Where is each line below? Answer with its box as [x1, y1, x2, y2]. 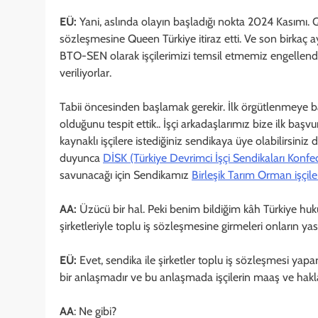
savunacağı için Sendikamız [60, 168, 192, 182]
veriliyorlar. [60, 65, 111, 79]
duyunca [60, 150, 103, 165]
